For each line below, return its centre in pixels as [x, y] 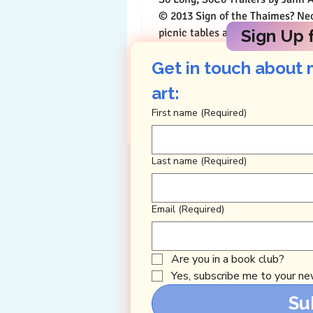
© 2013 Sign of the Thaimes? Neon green [228, 16]
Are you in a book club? [228, 259]
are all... [178, 49]
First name [175, 112]
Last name [175, 161]
